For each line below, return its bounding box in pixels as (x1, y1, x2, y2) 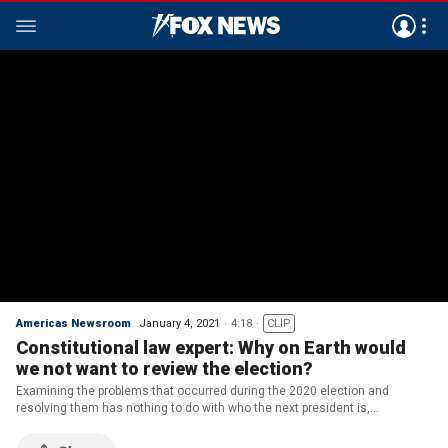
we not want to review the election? (16, 358, 313, 379)
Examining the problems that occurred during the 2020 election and (16, 384, 389, 398)
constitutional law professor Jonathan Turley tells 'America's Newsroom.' (16, 418, 420, 432)
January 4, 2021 (139, 317, 220, 330)
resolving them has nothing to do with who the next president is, (16, 401, 370, 415)
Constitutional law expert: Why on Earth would (16, 337, 406, 358)
